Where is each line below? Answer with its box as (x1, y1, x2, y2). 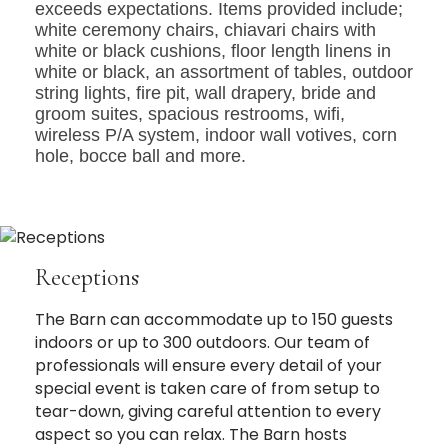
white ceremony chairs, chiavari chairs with (35, 19, 376, 40)
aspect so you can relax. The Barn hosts (35, 422, 347, 446)
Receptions (35, 262, 139, 292)
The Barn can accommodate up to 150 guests (35, 307, 393, 331)
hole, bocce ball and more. (35, 145, 246, 166)
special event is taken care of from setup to (35, 376, 380, 400)
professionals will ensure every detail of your (35, 353, 382, 377)
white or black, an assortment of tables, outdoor (35, 61, 413, 82)
